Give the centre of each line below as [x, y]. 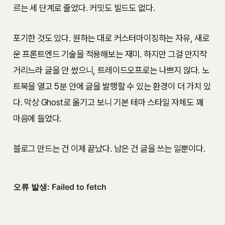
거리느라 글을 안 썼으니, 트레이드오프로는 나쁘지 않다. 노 [111, 70]
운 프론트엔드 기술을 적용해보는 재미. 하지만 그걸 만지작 [110, 54]
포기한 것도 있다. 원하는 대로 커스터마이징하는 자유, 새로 [111, 38]
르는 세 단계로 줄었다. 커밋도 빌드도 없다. [84, 8]
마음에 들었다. [37, 119]
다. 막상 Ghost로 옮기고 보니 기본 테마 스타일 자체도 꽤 [108, 102]
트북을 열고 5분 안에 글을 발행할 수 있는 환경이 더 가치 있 [112, 86]
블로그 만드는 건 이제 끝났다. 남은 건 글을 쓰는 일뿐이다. [109, 149]
